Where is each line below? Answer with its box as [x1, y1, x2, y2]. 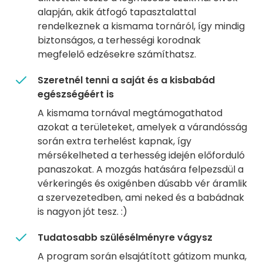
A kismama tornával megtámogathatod [38, 106, 222, 120]
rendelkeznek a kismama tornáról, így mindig [38, 19, 245, 33]
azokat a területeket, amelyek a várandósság [38, 120, 247, 134]
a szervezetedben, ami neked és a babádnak [38, 191, 244, 205]
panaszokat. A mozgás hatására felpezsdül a [38, 163, 244, 177]
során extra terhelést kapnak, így [38, 134, 191, 149]
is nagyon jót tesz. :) [38, 205, 127, 219]
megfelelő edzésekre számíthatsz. [38, 48, 196, 62]
